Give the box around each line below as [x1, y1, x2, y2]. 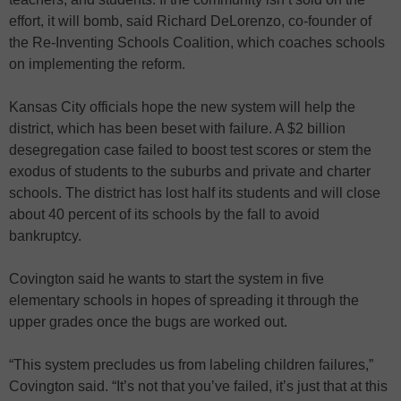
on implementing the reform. [9, 55, 185, 72]
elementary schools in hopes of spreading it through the [9, 292, 359, 308]
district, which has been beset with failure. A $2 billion [9, 120, 346, 136]
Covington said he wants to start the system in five [9, 270, 324, 286]
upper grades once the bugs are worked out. [9, 313, 287, 329]
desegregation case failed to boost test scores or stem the [9, 141, 371, 158]
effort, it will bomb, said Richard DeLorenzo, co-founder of [9, 13, 371, 29]
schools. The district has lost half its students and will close [9, 184, 380, 200]
